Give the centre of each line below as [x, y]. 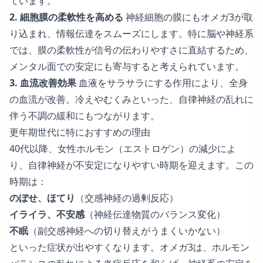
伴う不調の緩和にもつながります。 [85, 115]
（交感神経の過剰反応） [127, 198]
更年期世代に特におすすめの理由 [80, 132]
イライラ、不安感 [47, 214]
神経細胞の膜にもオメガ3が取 [188, 17]
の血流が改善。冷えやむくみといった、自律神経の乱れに [131, 99]
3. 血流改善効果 [43, 82]
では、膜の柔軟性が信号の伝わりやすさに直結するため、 [131, 50]
